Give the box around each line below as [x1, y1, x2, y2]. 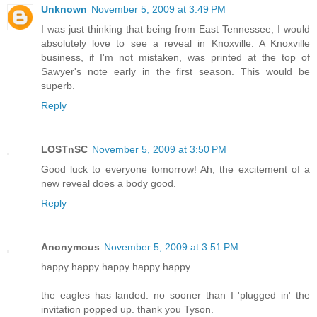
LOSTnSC [41, 143, 88, 155]
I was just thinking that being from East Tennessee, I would [41, 23, 310, 35]
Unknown [41, 3, 87, 15]
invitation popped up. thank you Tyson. [41, 303, 214, 315]
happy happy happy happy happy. [41, 260, 192, 272]
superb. [41, 79, 75, 91]
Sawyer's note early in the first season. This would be [41, 65, 310, 77]
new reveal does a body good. [41, 177, 176, 189]
